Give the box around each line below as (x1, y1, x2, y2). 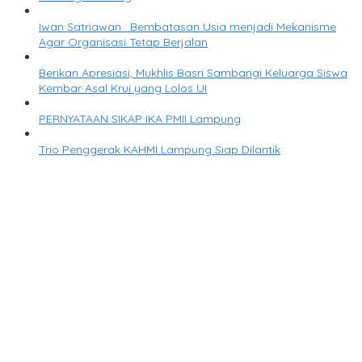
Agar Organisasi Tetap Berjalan (39, 35, 208, 50)
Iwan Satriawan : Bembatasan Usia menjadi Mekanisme (39, 19, 336, 35)
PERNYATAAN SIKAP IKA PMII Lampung (39, 112, 241, 127)
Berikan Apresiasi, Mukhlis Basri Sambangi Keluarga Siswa (39, 65, 347, 81)
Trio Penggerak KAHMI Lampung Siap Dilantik (39, 142, 280, 158)
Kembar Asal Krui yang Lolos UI (39, 81, 207, 96)
